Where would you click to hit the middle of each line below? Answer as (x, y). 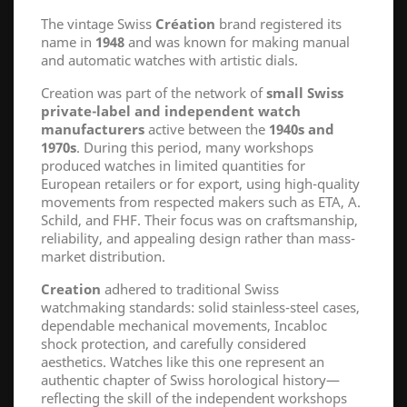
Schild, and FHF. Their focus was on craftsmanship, (199, 220)
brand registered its (278, 24)
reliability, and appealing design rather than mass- (198, 238)
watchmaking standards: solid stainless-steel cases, (200, 308)
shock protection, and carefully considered (174, 344)
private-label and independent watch (171, 111)
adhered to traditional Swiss (190, 289)
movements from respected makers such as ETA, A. (201, 202)
